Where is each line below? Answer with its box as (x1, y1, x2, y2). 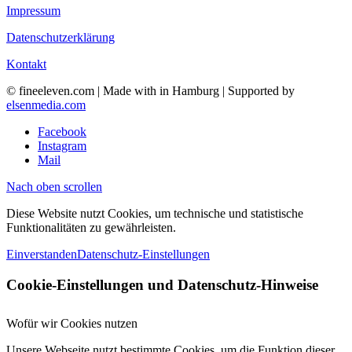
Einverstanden (6, 247, 77, 262)
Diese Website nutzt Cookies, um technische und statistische (6, 207, 303, 221)
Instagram (38, 139, 86, 153)
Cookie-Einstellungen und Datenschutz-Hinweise (6, 276, 318, 293)
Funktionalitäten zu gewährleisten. (6, 221, 176, 235)
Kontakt (6, 57, 46, 71)
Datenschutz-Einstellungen (77, 247, 210, 262)
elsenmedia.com (6, 98, 86, 112)
